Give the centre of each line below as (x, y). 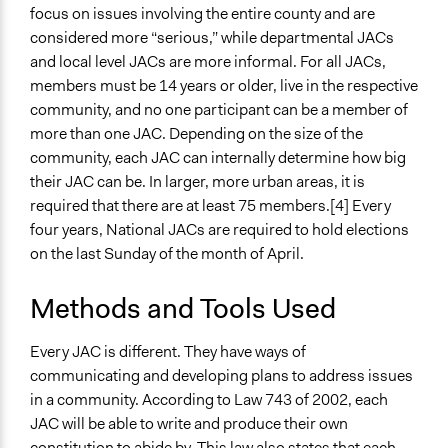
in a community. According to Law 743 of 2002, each (209, 400)
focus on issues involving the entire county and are (202, 14)
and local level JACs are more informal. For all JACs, (208, 62)
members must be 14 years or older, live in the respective (224, 86)
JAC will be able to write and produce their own (189, 424)
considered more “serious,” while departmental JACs (212, 38)
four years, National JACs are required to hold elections (219, 230)
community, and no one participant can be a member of (219, 110)
